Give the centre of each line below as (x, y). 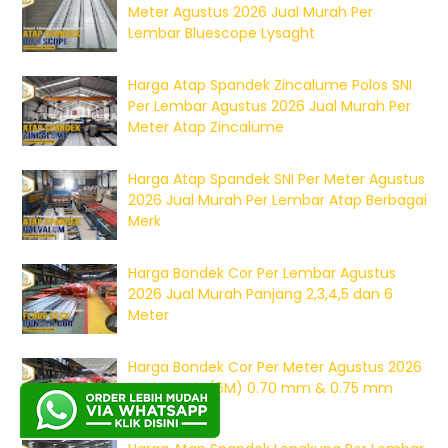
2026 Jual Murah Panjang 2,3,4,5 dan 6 (260, 293)
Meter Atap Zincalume (206, 126)
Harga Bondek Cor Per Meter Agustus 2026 (275, 366)
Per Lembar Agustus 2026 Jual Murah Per (269, 105)
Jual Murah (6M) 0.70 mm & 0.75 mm (260, 387)
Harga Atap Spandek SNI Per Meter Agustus (276, 178)
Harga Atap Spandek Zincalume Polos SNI (270, 84)
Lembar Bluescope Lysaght (221, 32)
